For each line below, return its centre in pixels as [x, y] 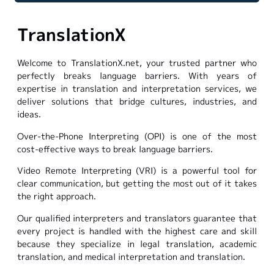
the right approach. [57, 196]
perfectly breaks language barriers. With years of [137, 76]
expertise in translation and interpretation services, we [137, 89]
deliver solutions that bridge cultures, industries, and [137, 102]
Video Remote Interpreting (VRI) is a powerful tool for [137, 171]
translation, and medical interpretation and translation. [131, 256]
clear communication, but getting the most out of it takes [137, 183]
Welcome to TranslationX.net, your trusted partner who [137, 63]
